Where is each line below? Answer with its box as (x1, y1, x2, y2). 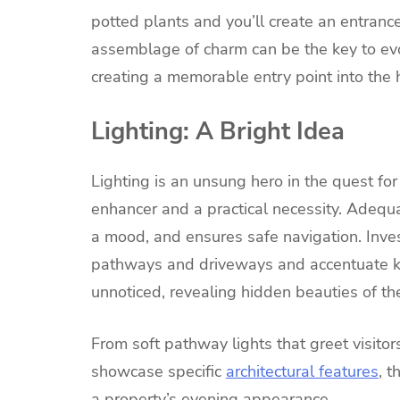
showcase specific (91, 360, 226, 382)
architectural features (226, 360, 379, 382)
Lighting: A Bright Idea (91, 114, 345, 147)
